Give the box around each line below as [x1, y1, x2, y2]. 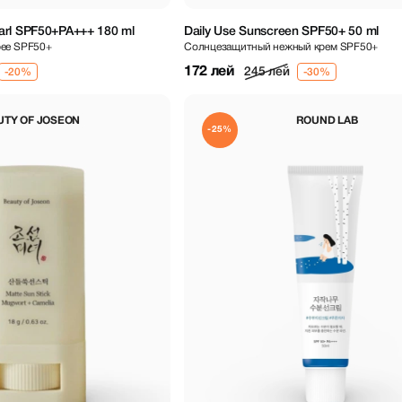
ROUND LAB [295, 115, 358, 126]
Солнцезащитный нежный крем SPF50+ [184, 42, 379, 53]
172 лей [184, 65, 238, 78]
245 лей [244, 66, 290, 78]
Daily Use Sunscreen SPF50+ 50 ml [184, 25, 380, 38]
